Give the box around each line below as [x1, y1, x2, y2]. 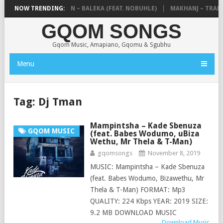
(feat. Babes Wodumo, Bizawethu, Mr [90, 174, 204, 182]
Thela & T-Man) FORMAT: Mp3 [90, 186, 186, 194]
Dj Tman [38, 96, 82, 108]
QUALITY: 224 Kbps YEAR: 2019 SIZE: [90, 197, 208, 205]
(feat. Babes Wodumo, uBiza [90, 129, 200, 138]
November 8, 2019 [147, 149, 200, 157]
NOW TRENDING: [14, 5, 65, 12]
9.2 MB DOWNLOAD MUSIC [90, 209, 177, 217]
